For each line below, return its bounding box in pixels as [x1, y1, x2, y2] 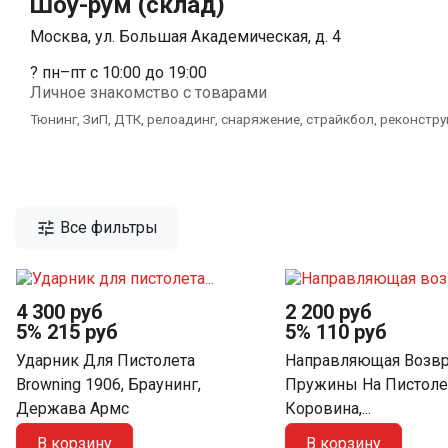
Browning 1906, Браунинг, [16, 375, 201, 395]
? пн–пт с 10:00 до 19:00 [30, 63, 207, 82]
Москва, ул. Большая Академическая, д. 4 [30, 27, 341, 46]
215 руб [47, 319, 118, 344]
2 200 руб [284, 299, 372, 324]
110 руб [315, 319, 387, 344]
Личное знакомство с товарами [30, 83, 267, 102]
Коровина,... [284, 399, 371, 419]
